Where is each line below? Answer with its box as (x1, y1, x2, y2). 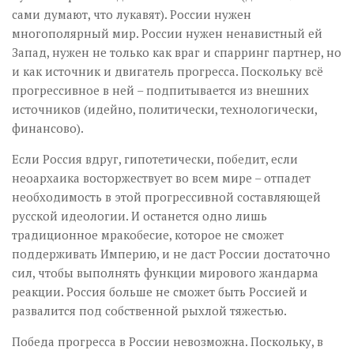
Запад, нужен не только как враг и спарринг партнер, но (12, 43, 341, 60)
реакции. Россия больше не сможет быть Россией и (12, 283, 307, 299)
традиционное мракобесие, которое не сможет (12, 226, 284, 243)
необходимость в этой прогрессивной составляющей (12, 188, 321, 205)
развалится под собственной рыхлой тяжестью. (12, 302, 287, 318)
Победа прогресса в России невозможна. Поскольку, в (12, 333, 323, 349)
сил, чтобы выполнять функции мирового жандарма (12, 264, 318, 281)
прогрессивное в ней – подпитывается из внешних (12, 81, 309, 98)
